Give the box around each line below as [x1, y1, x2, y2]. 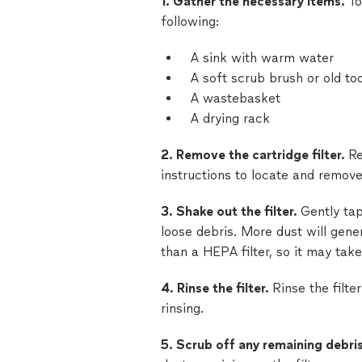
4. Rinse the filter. [161, 280, 272, 296]
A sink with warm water [190, 50, 334, 65]
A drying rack [190, 111, 270, 126]
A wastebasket [190, 90, 280, 106]
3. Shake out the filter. [161, 204, 301, 219]
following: [161, 14, 219, 29]
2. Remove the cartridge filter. [161, 147, 348, 162]
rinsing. [161, 301, 204, 316]
